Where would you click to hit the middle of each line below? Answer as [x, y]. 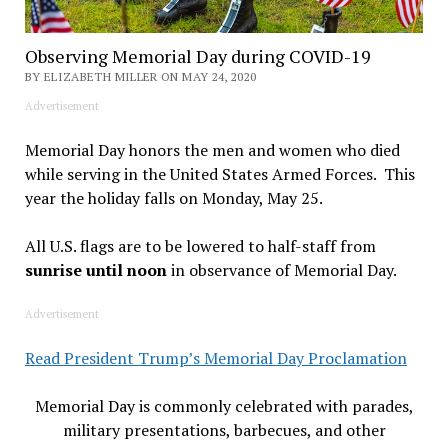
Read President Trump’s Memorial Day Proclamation [215, 358]
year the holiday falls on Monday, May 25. [173, 198]
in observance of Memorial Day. [281, 270]
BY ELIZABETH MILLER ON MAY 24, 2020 [140, 77]
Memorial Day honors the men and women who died [212, 150]
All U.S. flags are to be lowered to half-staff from [200, 246]
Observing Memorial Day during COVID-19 [197, 56]
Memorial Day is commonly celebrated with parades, [224, 406]
